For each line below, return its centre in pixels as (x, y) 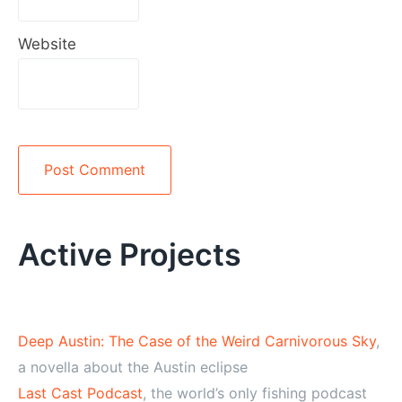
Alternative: (51, 215)
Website (47, 44)
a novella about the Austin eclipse (133, 367)
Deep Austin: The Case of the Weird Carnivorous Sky (197, 341)
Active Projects (130, 254)
